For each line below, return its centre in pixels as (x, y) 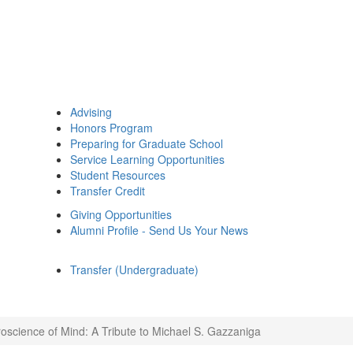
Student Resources (118, 175)
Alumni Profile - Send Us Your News (159, 230)
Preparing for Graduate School (147, 143)
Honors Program (111, 128)
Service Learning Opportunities (147, 159)
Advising (91, 112)
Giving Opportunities (121, 214)
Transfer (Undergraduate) (134, 269)
